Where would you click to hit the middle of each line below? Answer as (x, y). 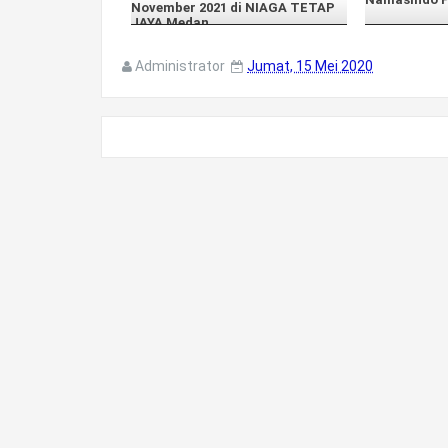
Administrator (180, 66)
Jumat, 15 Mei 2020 (310, 66)
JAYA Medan (170, 22)
